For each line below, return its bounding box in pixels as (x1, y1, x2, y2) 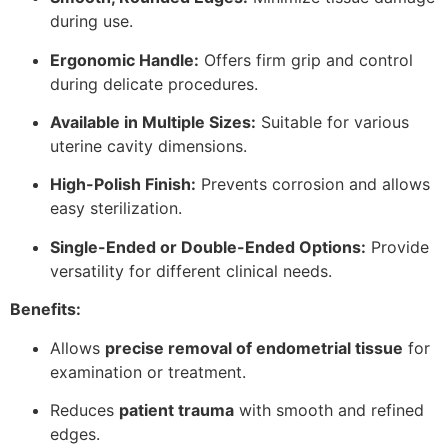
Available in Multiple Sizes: (50, 112, 256, 132)
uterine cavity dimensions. (50, 136, 247, 156)
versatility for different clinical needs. (50, 260, 332, 281)
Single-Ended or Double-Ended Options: (50, 236, 366, 257)
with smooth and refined (234, 399, 424, 420)
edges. (50, 423, 100, 444)
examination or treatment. (50, 361, 246, 382)
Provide (366, 236, 429, 257)
